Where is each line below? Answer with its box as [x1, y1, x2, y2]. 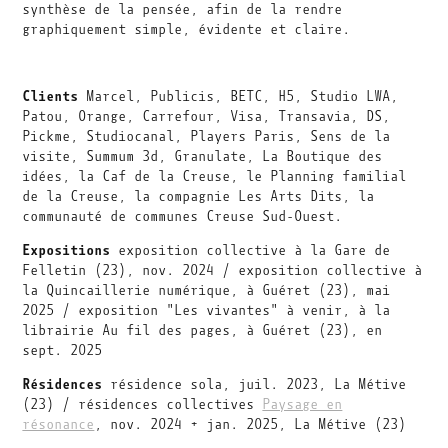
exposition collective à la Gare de [110, 242, 391, 259]
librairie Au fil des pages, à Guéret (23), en [22, 322, 383, 339]
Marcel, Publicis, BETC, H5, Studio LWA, [78, 88, 399, 105]
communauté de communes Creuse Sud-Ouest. [22, 208, 343, 225]
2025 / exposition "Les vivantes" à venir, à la [22, 302, 391, 319]
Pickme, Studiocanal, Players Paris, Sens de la [22, 128, 391, 145]
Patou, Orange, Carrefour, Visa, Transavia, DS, [22, 108, 391, 125]
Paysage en [262, 396, 343, 413]
